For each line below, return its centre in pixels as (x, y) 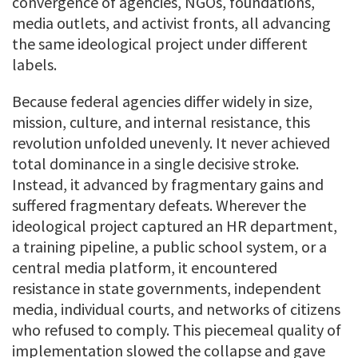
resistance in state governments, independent (167, 288)
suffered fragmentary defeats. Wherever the (159, 205)
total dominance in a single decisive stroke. (155, 164)
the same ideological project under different (160, 44)
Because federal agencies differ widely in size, (162, 101)
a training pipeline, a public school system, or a (169, 247)
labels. (34, 65)
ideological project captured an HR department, (175, 226)
